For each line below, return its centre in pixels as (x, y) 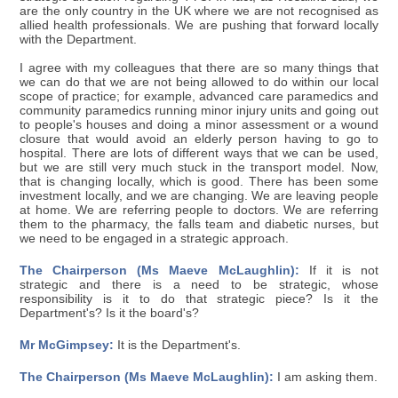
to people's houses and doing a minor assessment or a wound (199, 125)
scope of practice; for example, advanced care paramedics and (199, 97)
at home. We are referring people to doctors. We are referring (199, 211)
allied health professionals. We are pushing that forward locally (199, 26)
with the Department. (79, 40)
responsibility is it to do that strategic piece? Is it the (199, 299)
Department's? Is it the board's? (110, 314)
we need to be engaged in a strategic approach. (155, 239)
